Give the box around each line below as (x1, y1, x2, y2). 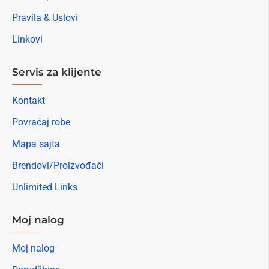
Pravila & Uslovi (12, 12, 78, 23)
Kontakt (12, 95, 45, 106)
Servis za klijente (12, 66, 101, 78)
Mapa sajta (12, 138, 60, 150)
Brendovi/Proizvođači (12, 160, 104, 171)
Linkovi (12, 34, 43, 45)
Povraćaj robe (12, 116, 70, 128)
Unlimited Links (12, 181, 77, 193)
